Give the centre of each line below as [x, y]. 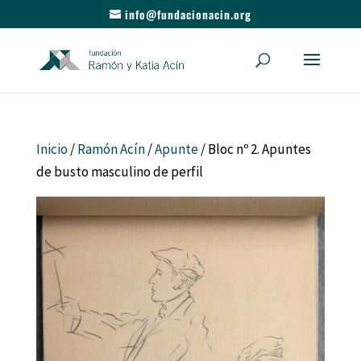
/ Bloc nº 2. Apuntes [254, 149]
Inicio [52, 149]
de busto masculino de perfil [119, 172]
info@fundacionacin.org [188, 14]
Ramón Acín [111, 149]
